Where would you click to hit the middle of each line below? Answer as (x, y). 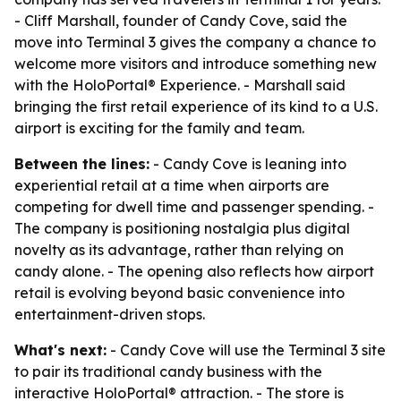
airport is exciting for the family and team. (159, 128)
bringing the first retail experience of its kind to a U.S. (196, 107)
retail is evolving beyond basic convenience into (179, 293)
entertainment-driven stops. (110, 314)
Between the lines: (82, 164)
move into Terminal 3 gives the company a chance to (195, 42)
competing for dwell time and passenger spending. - (194, 207)
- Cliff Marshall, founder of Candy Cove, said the (181, 21)
